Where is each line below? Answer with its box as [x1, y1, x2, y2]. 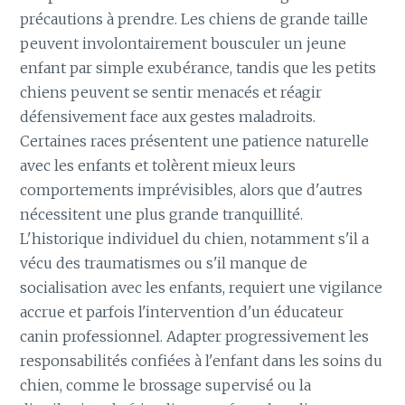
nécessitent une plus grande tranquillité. [20, 204, 304, 223]
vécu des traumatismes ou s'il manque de [20, 253, 308, 272]
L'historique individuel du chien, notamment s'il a [20, 229, 370, 248]
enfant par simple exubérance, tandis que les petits [20, 58, 377, 77]
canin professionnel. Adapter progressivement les [20, 326, 370, 345]
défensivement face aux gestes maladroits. [20, 107, 316, 126]
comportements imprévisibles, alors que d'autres [20, 180, 363, 199]
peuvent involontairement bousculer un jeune [20, 33, 347, 52]
